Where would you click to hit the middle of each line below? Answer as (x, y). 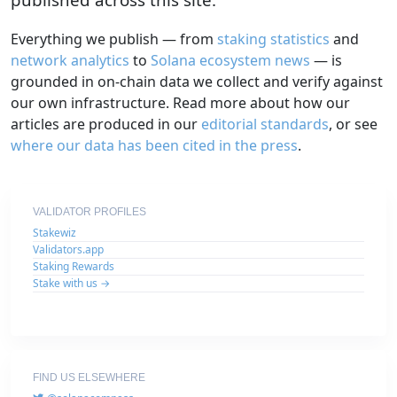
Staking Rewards (74, 266)
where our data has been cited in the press (154, 145)
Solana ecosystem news (230, 60)
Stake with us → (71, 283)
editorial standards (265, 124)
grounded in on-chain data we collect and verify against (197, 81)
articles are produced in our (106, 124)
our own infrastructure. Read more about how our (180, 102)
